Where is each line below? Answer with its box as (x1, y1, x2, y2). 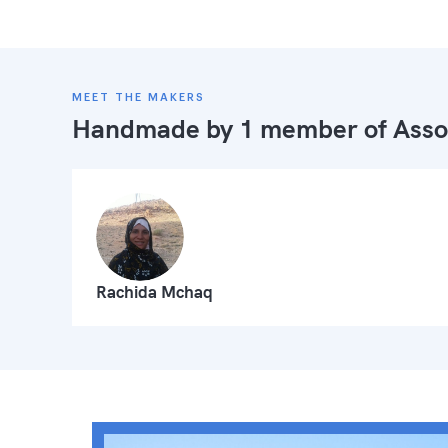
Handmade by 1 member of (72, 112, 393, 145)
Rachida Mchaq (96, 281, 213, 302)
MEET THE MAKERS (72, 92, 205, 103)
